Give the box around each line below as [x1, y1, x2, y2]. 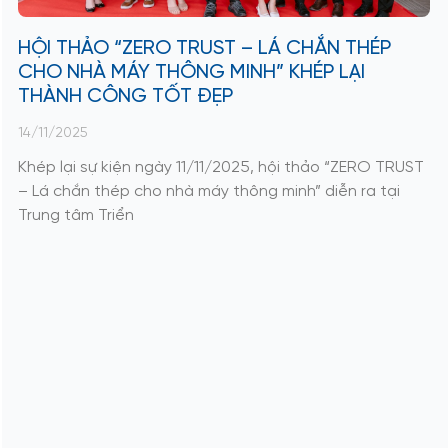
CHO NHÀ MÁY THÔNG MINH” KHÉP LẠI [17, 61, 365, 83]
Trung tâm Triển [17, 206, 134, 224]
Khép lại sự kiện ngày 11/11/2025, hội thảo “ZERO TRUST [17, 158, 424, 176]
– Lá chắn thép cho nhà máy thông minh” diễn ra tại [17, 182, 400, 200]
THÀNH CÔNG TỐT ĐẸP [17, 85, 233, 107]
